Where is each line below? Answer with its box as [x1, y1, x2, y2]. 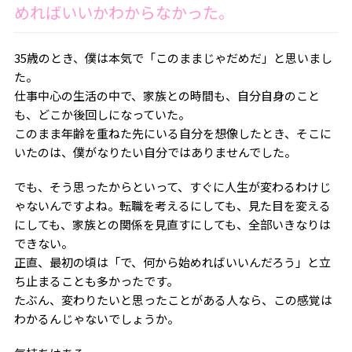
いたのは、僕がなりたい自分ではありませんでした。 [13, 144, 296, 161]
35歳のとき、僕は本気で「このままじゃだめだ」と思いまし [13, 49, 332, 67]
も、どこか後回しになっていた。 [13, 106, 190, 123]
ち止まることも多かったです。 [13, 273, 178, 290]
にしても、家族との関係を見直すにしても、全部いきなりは [13, 216, 331, 233]
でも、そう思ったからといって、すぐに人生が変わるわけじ [13, 178, 331, 196]
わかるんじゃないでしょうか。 [13, 310, 179, 328]
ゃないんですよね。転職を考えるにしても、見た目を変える [13, 197, 331, 214]
